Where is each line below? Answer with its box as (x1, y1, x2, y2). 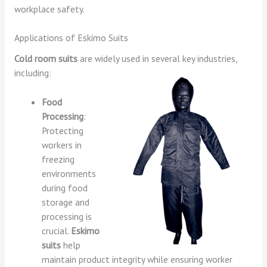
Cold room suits (14, 52, 77, 65)
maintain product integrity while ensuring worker (42, 253, 233, 266)
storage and (42, 196, 90, 209)
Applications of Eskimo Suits (14, 32, 128, 44)
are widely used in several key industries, (77, 52, 237, 65)
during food (42, 182, 88, 194)
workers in (42, 139, 82, 151)
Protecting (42, 125, 84, 137)
